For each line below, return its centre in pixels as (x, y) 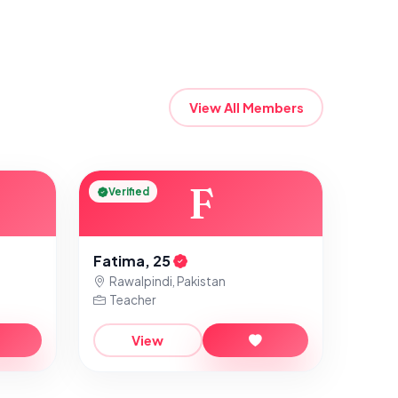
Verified (128, 192)
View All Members (246, 107)
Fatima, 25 (133, 261)
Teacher (132, 300)
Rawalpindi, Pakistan (167, 281)
